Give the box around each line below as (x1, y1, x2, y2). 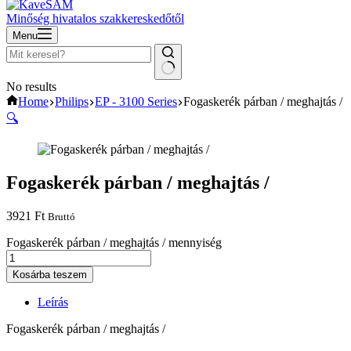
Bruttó (48, 210, 75, 223)
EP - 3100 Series (95, 95, 177, 108)
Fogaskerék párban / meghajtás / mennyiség (6, 235, 222, 249)
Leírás (38, 295, 68, 309)
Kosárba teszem (13, 268, 87, 280)
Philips (55, 95, 89, 108)
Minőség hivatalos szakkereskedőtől (6, 12, 184, 25)
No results (6, 80, 56, 93)
